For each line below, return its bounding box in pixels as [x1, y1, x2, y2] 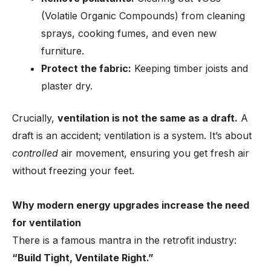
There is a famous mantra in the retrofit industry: [12, 234, 237, 246]
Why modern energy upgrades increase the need [12, 199, 249, 211]
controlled [12, 147, 58, 159]
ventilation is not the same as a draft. [57, 112, 238, 124]
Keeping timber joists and [131, 62, 248, 74]
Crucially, [12, 112, 57, 124]
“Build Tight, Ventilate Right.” [12, 252, 154, 264]
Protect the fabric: [41, 62, 131, 74]
